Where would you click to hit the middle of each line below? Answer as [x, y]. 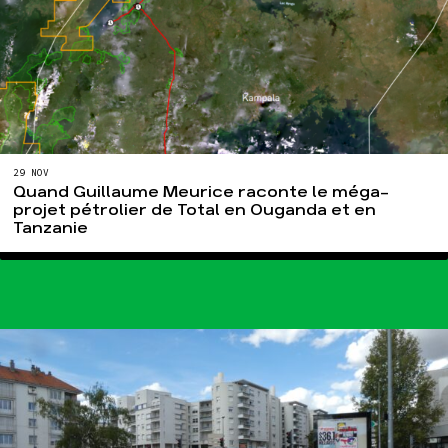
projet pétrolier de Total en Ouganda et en [195, 211]
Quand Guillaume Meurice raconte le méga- [201, 193]
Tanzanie [51, 229]
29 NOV [31, 172]
